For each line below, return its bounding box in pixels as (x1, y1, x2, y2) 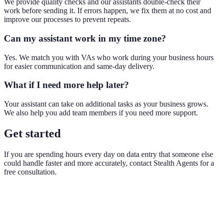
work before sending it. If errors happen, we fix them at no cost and (4, 6, 211, 15)
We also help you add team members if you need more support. (4, 109, 198, 117)
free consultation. (4, 167, 57, 176)
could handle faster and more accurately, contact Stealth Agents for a (4, 158, 214, 167)
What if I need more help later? (4, 80, 129, 90)
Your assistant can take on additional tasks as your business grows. (4, 100, 208, 109)
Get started (4, 127, 61, 140)
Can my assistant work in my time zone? (4, 33, 166, 44)
